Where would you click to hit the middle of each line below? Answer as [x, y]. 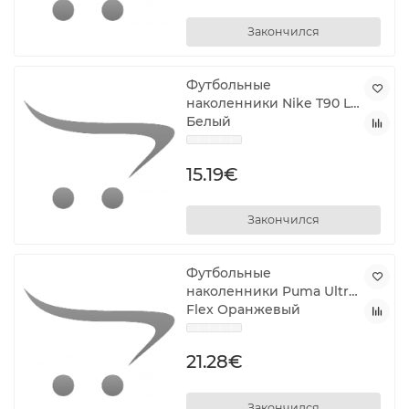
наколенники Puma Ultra [272, 291]
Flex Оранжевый [244, 309]
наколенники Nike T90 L [269, 103]
